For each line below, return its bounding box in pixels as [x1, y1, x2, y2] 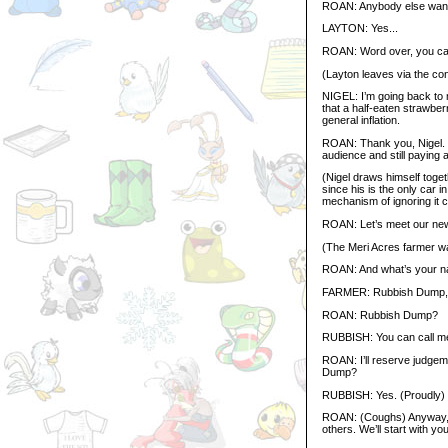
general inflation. [322, 114, 400, 127]
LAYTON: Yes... [322, 22, 398, 35]
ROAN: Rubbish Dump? [322, 308, 438, 321]
